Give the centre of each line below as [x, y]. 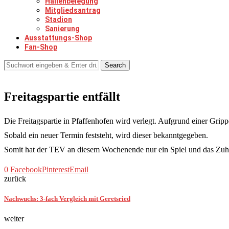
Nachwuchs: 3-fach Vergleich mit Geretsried [67, 198]
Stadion [59, 19]
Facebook [26, 169]
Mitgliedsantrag [73, 10]
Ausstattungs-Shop [58, 38]
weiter [14, 219]
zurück [15, 178]
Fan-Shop [41, 47]
